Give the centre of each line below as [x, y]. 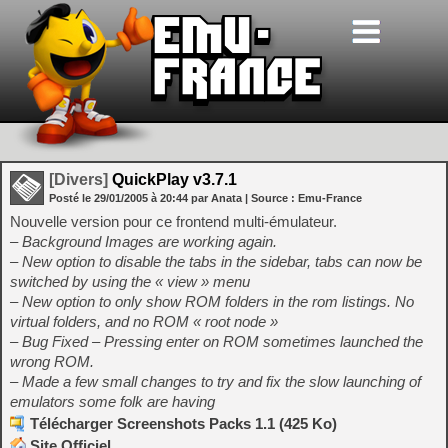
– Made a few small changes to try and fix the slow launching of [215, 381]
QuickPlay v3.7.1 [172, 179]
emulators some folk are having [112, 401]
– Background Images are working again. [143, 241]
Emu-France [330, 198]
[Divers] [78, 179]
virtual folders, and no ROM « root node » [144, 321]
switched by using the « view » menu [130, 281]
